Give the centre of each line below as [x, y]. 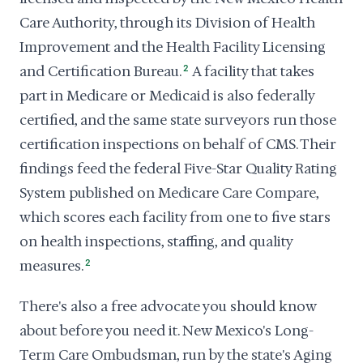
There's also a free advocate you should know [168, 306]
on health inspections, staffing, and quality [156, 241]
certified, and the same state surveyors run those [178, 120]
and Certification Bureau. [100, 71]
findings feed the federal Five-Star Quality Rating [178, 169]
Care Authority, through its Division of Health [167, 23]
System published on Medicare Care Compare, [169, 193]
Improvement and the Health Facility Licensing [173, 47]
